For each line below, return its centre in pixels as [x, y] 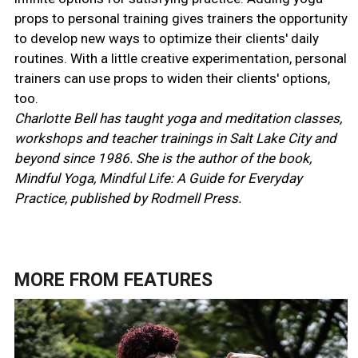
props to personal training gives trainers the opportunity [181, 18]
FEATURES [168, 280]
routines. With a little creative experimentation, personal [180, 58]
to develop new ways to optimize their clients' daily [166, 38]
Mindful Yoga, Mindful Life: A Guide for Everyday [158, 178]
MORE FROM [69, 280]
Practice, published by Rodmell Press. [127, 198]
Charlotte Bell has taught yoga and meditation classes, [178, 118]
